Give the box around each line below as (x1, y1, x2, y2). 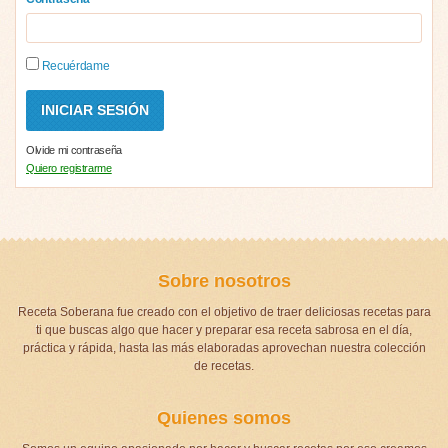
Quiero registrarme (26, 161, 112, 174)
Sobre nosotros (157, 270, 291, 291)
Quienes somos (157, 407, 291, 428)
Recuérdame (39, 58, 110, 73)
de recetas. (194, 358, 254, 373)
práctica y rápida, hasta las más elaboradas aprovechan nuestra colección (22, 340, 426, 355)
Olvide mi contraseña (26, 143, 122, 156)
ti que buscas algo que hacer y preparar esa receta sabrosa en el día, (36, 322, 412, 337)
